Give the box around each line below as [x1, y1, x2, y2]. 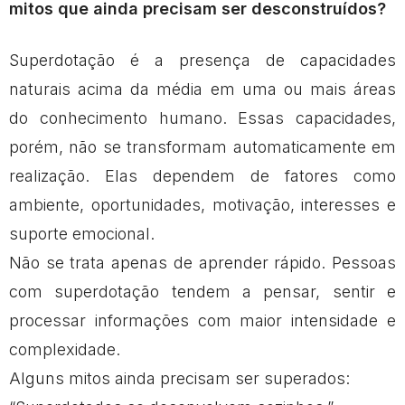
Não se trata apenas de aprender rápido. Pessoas [9, 252, 396, 272]
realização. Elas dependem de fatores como [9, 165, 396, 185]
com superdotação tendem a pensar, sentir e [9, 281, 396, 301]
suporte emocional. [9, 223, 155, 243]
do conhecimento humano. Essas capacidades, [9, 108, 396, 127]
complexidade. [9, 339, 120, 359]
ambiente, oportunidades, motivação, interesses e [9, 194, 396, 214]
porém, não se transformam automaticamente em [9, 137, 396, 156]
